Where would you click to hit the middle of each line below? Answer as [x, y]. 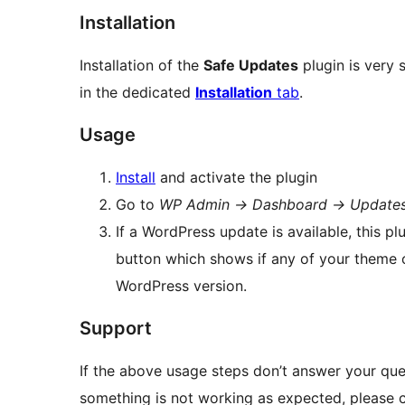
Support [116, 329]
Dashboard [290, 205]
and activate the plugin [236, 178]
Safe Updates [251, 66]
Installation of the [141, 66]
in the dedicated [137, 93]
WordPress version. [181, 286]
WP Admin [197, 205]
